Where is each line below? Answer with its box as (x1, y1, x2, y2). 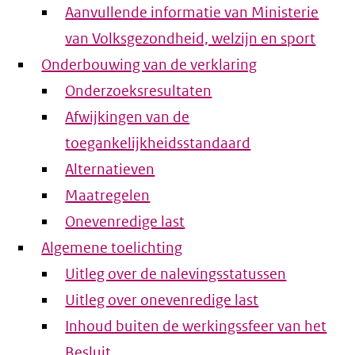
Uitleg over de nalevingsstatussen (65, 265, 287, 284)
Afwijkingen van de (65, 108, 190, 127)
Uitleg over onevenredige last (65, 291, 259, 310)
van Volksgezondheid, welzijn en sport (65, 29, 316, 48)
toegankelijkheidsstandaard (65, 134, 251, 153)
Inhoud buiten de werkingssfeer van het (65, 317, 327, 336)
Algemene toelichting (41, 239, 183, 258)
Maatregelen (65, 186, 151, 205)
